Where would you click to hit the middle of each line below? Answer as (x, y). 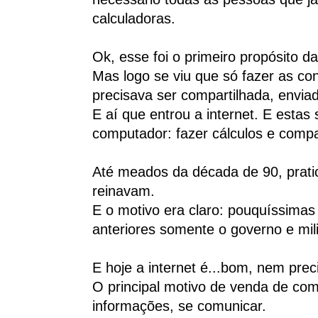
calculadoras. (134, 19)
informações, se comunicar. (179, 306)
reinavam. (124, 191)
